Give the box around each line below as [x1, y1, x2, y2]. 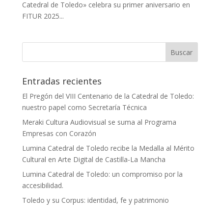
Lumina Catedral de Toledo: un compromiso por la [22, 169, 183, 179]
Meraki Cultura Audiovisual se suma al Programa [22, 117, 176, 127]
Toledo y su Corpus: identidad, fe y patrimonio [22, 195, 169, 205]
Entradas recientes [22, 75, 102, 87]
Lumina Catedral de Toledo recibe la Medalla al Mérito [22, 143, 194, 153]
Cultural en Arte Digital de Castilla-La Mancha [22, 154, 165, 164]
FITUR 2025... [22, 11, 64, 21]
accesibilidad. [22, 180, 63, 190]
